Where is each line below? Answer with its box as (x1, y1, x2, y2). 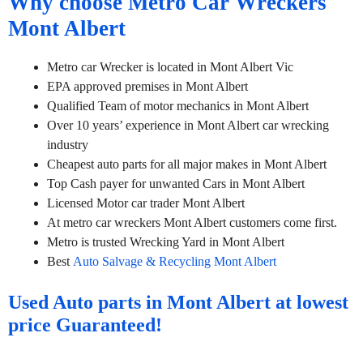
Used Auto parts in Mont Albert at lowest (8, 291, 348, 313)
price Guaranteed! (8, 314, 162, 335)
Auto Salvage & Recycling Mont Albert (73, 254, 276, 268)
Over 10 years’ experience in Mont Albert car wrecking (47, 117, 329, 132)
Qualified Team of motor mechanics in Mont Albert (47, 98, 309, 113)
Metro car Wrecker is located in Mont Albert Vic (47, 59, 293, 74)
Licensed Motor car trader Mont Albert (47, 195, 245, 210)
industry (47, 137, 88, 152)
